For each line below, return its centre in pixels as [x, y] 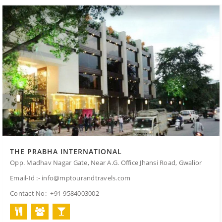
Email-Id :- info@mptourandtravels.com [70, 178]
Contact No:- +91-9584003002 [55, 193]
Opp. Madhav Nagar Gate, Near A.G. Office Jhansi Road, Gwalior [106, 163]
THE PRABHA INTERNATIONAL [66, 151]
